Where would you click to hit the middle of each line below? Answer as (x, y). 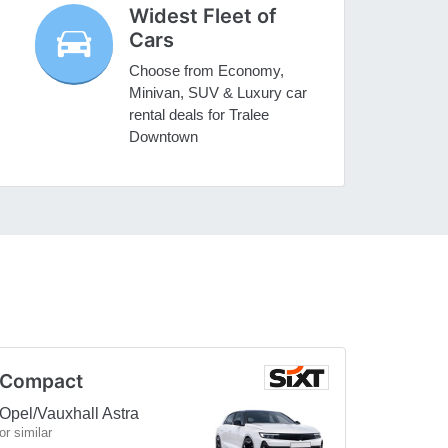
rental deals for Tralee (199, 115)
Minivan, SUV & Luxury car (218, 93)
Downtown (164, 137)
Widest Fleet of (203, 16)
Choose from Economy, (207, 71)
